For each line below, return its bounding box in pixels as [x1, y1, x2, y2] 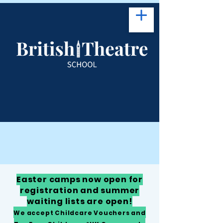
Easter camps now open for [16, 174, 143, 185]
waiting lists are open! [27, 196, 132, 207]
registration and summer [19, 185, 140, 196]
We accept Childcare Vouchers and [13, 209, 146, 217]
